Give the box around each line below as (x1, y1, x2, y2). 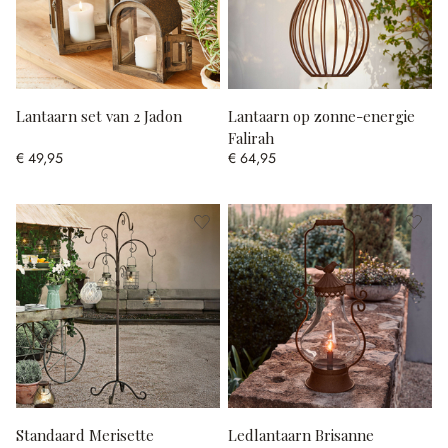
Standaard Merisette (16, 424, 154, 445)
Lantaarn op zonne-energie (228, 105, 415, 126)
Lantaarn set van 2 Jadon (16, 105, 182, 126)
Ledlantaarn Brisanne (228, 424, 374, 445)
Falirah (228, 127, 274, 148)
